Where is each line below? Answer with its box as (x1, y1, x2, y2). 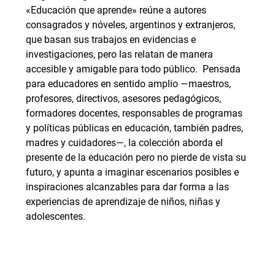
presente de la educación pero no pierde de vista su (26, 152, 246, 164)
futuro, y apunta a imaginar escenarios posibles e (26, 166, 239, 179)
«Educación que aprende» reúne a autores (26, 4, 206, 17)
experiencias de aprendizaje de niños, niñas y (26, 196, 220, 208)
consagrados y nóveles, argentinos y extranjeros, (26, 19, 235, 31)
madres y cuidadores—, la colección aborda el (26, 137, 223, 149)
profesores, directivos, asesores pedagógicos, (26, 93, 221, 105)
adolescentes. (26, 211, 85, 223)
